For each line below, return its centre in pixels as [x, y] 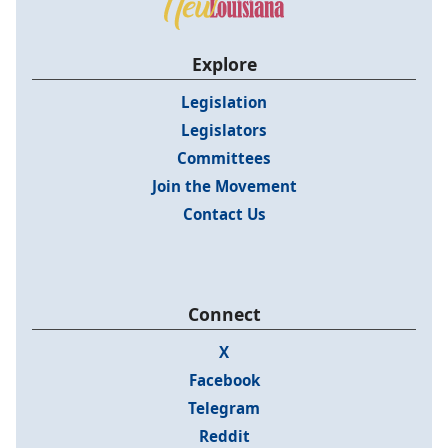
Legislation [224, 102]
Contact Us [224, 214]
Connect [224, 314]
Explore [224, 64]
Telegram [224, 408]
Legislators [224, 130]
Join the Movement [224, 186]
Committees [224, 158]
